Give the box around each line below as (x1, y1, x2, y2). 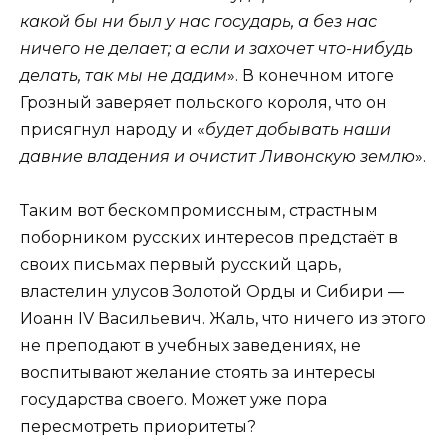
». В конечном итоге (227, 65, 394, 85)
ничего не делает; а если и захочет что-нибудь (20, 38, 413, 58)
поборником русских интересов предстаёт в (20, 228, 398, 248)
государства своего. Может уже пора (20, 390, 327, 410)
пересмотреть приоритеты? (20, 417, 256, 437)
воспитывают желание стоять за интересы (20, 363, 376, 383)
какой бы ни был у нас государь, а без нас (20, 11, 377, 31)
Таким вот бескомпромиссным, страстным (20, 201, 378, 221)
